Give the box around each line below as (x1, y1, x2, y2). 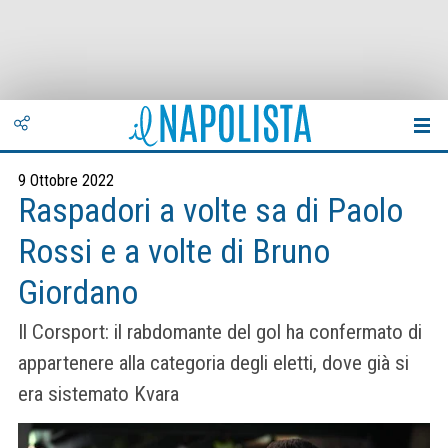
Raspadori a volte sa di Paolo (18, 191, 403, 230)
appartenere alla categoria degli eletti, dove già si (18, 351, 409, 376)
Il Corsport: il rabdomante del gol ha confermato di (18, 320, 422, 345)
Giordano (18, 273, 138, 312)
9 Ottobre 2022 (18, 171, 114, 190)
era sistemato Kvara (18, 382, 179, 407)
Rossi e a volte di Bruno (18, 232, 330, 271)
